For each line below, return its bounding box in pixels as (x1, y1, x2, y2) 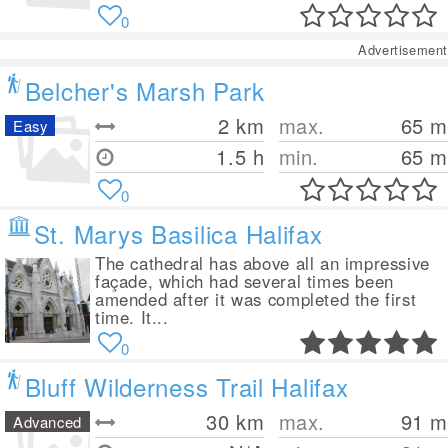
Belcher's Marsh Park (24, 73, 265, 108)
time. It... (95, 305, 169, 329)
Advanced (13, 411, 82, 432)
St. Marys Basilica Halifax (33, 216, 323, 251)
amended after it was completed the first (95, 287, 417, 311)
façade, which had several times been (95, 269, 394, 293)
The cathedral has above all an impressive (95, 251, 430, 275)
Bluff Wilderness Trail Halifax (24, 369, 349, 404)
